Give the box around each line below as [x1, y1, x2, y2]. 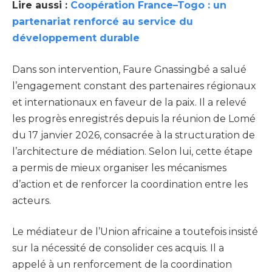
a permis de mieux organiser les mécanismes [12, 161, 226, 174]
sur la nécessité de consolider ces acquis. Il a [12, 242, 224, 254]
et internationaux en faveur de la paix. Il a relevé [12, 96, 246, 108]
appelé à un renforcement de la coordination [12, 259, 232, 271]
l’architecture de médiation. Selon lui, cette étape [12, 145, 253, 157]
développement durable [12, 32, 140, 44]
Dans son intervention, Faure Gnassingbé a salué [12, 63, 246, 75]
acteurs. [12, 194, 51, 206]
